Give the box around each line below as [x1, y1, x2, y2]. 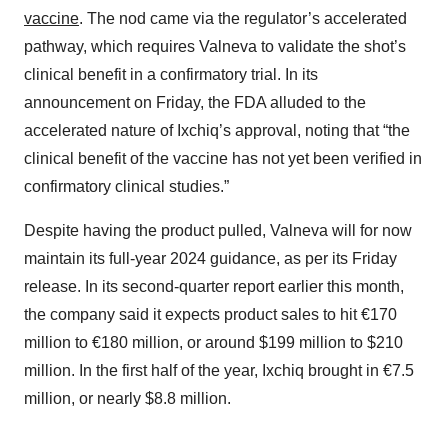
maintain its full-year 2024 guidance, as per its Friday [24, 250, 397, 268]
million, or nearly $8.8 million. [24, 390, 231, 408]
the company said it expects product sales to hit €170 [24, 306, 397, 324]
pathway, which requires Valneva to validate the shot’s [24, 38, 406, 56]
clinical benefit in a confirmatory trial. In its [24, 66, 318, 84]
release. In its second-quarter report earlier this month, [24, 278, 404, 296]
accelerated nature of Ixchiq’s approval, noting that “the [24, 122, 410, 140]
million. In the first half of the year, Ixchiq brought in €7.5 [24, 362, 414, 380]
